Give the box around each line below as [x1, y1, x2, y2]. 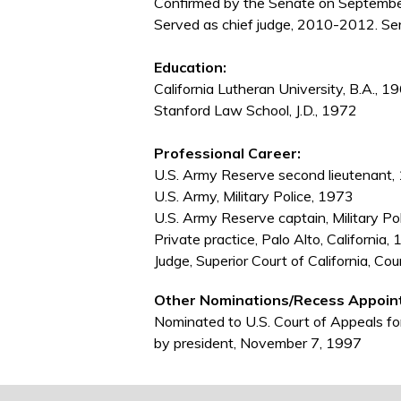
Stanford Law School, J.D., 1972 [154, 101, 357, 120]
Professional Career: [154, 144, 301, 163]
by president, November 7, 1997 [154, 334, 362, 353]
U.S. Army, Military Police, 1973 [154, 187, 354, 206]
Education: [154, 58, 226, 77]
